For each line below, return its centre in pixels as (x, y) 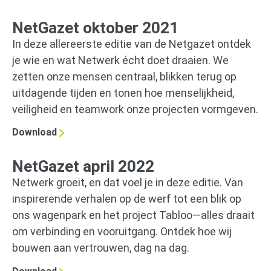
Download (34, 132)
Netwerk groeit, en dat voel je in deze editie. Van (128, 183)
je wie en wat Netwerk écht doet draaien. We (120, 60)
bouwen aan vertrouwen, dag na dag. (101, 248)
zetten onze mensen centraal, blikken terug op (124, 77)
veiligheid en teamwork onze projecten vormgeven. (135, 109)
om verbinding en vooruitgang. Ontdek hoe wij (122, 232)
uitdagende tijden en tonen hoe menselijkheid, (123, 93)
